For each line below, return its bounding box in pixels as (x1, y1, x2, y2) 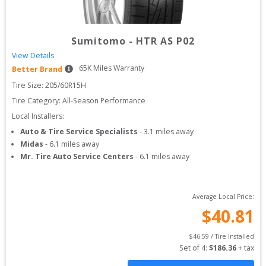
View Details (12, 50, 54, 61)
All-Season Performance (62, 96, 145, 106)
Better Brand (12, 64, 62, 74)
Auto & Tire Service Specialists (20, 126, 138, 137)
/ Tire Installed (209, 232, 254, 240)
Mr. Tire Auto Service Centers (20, 151, 134, 161)
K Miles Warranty (87, 63, 144, 73)
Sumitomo (71, 34, 126, 47)
